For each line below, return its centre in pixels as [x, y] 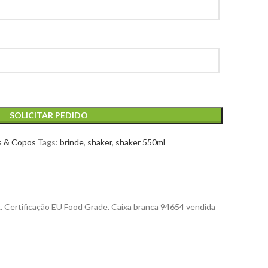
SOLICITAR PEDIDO [49, 115]
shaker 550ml [140, 142]
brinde [72, 142]
